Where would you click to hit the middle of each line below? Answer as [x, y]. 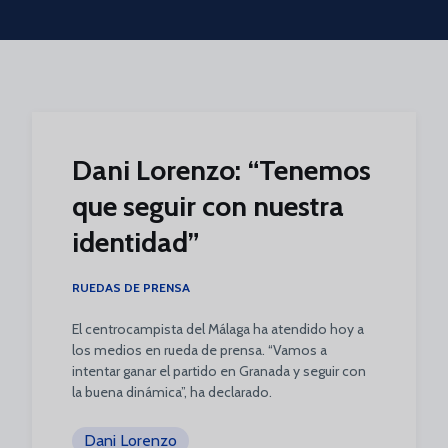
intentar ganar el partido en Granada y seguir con [219, 371]
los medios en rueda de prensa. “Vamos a [199, 350]
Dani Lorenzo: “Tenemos [221, 170]
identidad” [135, 242]
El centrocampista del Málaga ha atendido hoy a [218, 329]
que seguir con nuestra [208, 206]
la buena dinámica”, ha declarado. [172, 392]
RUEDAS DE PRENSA [131, 287]
